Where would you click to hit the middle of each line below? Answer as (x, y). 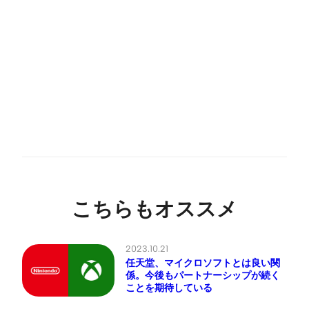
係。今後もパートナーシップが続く (203, 275)
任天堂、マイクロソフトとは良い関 (203, 262)
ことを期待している (169, 287)
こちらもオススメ (154, 209)
